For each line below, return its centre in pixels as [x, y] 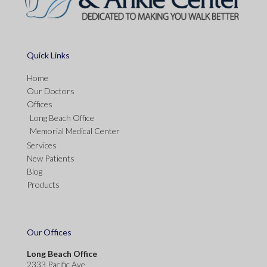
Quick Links [48, 55]
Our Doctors [51, 91]
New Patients [51, 158]
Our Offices [49, 232]
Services [42, 145]
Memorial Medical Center [75, 131]
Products [43, 184]
